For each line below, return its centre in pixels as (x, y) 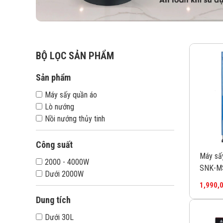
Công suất (54, 145)
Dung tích (53, 200)
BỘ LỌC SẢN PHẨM (75, 56)
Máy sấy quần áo (71, 95)
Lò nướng (59, 107)
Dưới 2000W (64, 174)
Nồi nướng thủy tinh (75, 119)
